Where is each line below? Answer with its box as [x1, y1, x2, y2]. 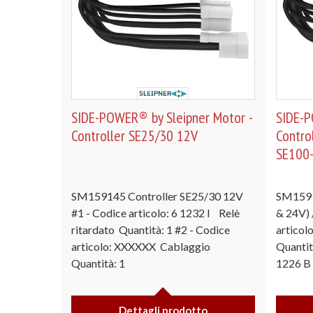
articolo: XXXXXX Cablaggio [71, 239, 212, 253]
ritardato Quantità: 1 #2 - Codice [71, 222, 230, 236]
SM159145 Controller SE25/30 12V [71, 189, 245, 203]
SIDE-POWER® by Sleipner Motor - [71, 107, 252, 127]
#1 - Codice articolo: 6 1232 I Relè [71, 205, 240, 219]
